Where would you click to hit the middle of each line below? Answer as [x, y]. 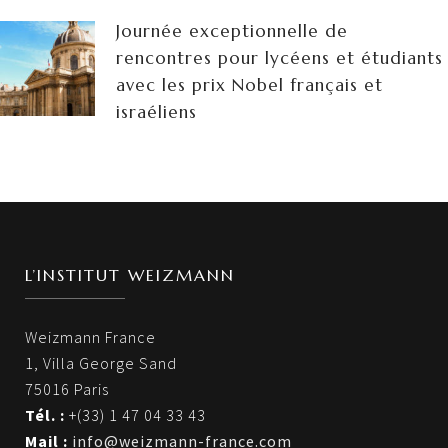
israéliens [156, 112]
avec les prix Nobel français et [249, 85]
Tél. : [45, 415]
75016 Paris [67, 389]
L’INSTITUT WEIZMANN [130, 275]
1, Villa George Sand [101, 363]
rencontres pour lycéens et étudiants [279, 58]
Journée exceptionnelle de [232, 31]
